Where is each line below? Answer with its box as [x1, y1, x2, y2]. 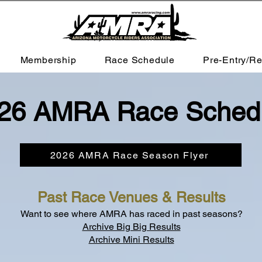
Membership [20, 54, 77, 65]
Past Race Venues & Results [37, 189, 226, 206]
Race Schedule [104, 54, 175, 65]
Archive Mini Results [88, 234, 174, 245]
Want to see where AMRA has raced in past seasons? [20, 208, 243, 219]
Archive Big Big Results [82, 221, 181, 232]
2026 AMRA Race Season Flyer [50, 149, 209, 161]
